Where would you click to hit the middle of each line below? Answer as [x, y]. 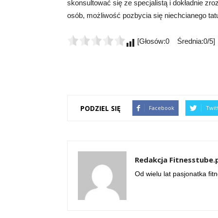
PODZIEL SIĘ [100, 108]
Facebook [162, 108]
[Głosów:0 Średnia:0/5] [175, 41]
